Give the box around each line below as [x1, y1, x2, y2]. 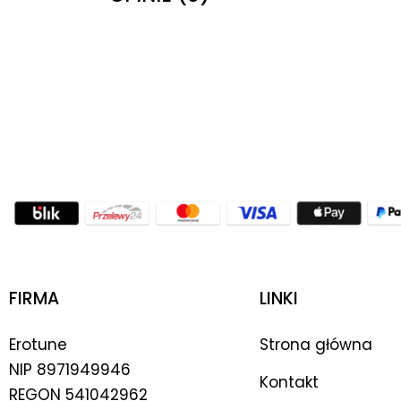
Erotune [9, 333, 67, 355]
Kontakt [260, 371, 319, 393]
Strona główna [260, 333, 372, 355]
